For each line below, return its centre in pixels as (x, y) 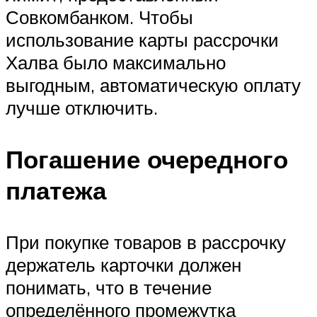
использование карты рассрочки (142, 40)
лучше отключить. (82, 108)
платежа (56, 191)
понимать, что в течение (109, 288)
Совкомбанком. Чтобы (99, 17)
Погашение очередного (147, 160)
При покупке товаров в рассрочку (146, 242)
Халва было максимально (116, 62)
